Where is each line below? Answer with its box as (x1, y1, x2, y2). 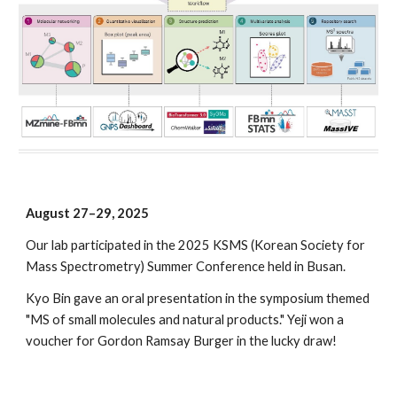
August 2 (26, 206, 82, 221)
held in (265, 259, 307, 274)
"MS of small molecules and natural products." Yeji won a (26, 312, 345, 327)
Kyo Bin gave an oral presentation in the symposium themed (26, 291, 370, 306)
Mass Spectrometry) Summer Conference (26, 259, 266, 274)
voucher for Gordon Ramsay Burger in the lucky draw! (26, 333, 338, 348)
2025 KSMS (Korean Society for (178, 237, 366, 253)
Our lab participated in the (26, 237, 179, 253)
